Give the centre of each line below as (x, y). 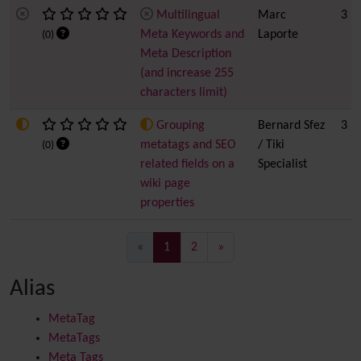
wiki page (165, 184)
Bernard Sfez (291, 126)
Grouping (180, 126)
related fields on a (187, 164)
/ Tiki (271, 145)
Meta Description (186, 54)
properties (167, 203)
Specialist (282, 164)
